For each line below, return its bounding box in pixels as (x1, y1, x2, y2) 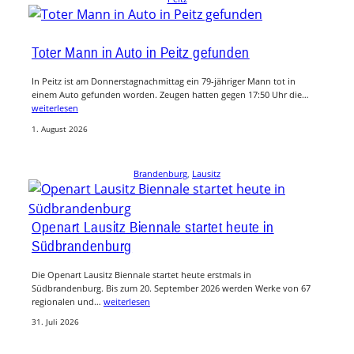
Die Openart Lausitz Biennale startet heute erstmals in (32, 268, 251, 281)
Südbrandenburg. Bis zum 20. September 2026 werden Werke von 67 (32, 281, 311, 294)
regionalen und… (32, 295, 104, 307)
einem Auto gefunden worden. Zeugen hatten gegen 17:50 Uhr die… (32, 88, 309, 101)
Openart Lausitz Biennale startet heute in (32, 217, 274, 235)
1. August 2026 (32, 123, 88, 134)
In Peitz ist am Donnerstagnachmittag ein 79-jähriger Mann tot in (32, 75, 296, 88)
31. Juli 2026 (32, 317, 79, 328)
